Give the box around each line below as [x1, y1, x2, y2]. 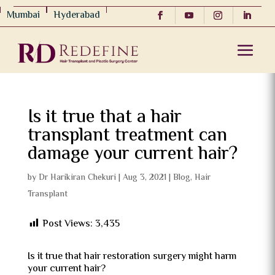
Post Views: [42, 217, 93, 232]
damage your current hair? [27, 140, 238, 169]
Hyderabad [53, 8, 100, 23]
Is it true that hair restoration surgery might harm [27, 249, 236, 265]
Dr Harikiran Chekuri [38, 171, 116, 185]
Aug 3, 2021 [122, 171, 166, 185]
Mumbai [7, 8, 40, 23]
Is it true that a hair [27, 103, 182, 132]
